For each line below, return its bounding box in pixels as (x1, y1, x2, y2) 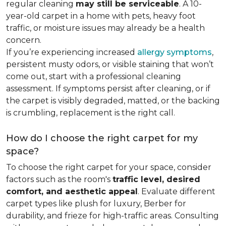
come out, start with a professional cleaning (6, 72, 181, 81)
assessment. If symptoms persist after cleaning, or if (6, 84, 210, 93)
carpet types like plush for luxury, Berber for (6, 199, 186, 208)
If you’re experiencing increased (6, 47, 137, 57)
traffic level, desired (112, 175, 200, 184)
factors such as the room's (6, 175, 112, 184)
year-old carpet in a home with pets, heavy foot (6, 11, 196, 21)
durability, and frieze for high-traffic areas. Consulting (6, 211, 219, 220)
